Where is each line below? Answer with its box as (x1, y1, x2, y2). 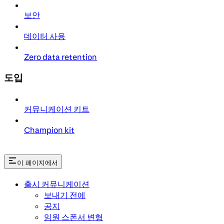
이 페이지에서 (17, 158, 58, 166)
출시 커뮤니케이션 (24, 178, 89, 189)
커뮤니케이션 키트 (24, 103, 89, 114)
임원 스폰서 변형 (44, 211, 103, 222)
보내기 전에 (44, 189, 85, 200)
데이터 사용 (24, 31, 65, 41)
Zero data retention (24, 52, 97, 62)
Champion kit (24, 124, 74, 135)
